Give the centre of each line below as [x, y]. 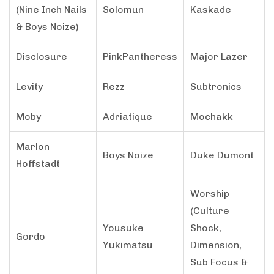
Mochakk [212, 116]
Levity [29, 86]
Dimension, [216, 245]
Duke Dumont [222, 155]
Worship [210, 193]
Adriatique [128, 116]
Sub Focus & [219, 262]
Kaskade [211, 9]
